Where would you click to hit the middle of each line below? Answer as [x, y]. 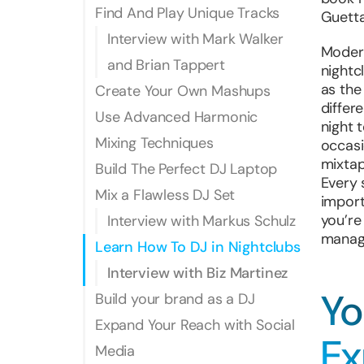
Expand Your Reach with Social [195, 325]
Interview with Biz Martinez [198, 273]
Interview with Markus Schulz [201, 221]
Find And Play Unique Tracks [188, 13]
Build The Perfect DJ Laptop [186, 169]
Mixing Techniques [154, 143]
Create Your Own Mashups [183, 91]
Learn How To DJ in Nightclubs [198, 247]
